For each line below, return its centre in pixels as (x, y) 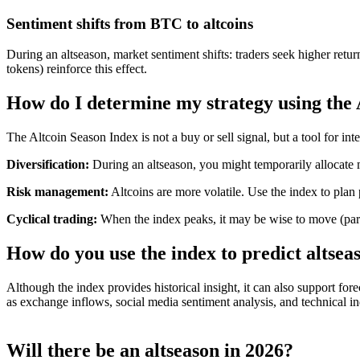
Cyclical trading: (52, 219)
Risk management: (57, 192)
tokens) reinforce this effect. (77, 69)
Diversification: (48, 165)
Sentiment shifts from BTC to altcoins (130, 23)
